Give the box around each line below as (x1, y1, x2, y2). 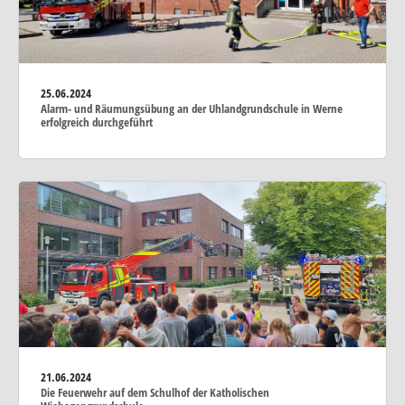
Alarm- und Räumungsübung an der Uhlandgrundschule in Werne (41, 99, 343, 117)
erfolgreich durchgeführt (41, 113, 153, 130)
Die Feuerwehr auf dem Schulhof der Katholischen (41, 383, 269, 400)
